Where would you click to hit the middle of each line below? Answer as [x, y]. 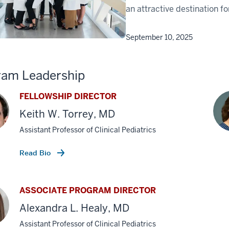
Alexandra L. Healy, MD [74, 208]
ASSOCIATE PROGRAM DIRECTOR [88, 191]
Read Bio [36, 153]
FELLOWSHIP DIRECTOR [68, 97]
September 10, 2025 [159, 38]
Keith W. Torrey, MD [67, 114]
